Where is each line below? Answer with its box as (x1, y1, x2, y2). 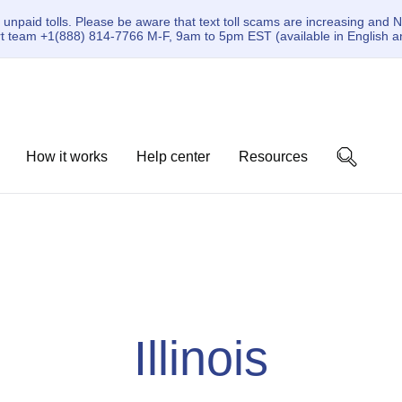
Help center (136, 149, 210, 164)
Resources (239, 149, 308, 164)
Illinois (134, 331, 268, 385)
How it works (26, 149, 108, 164)
